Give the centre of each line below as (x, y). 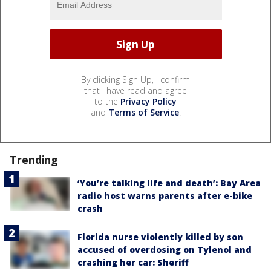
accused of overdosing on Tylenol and (165, 250)
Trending (34, 160)
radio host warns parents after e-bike (165, 196)
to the (107, 102)
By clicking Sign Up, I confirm (135, 80)
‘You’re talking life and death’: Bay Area (169, 183)
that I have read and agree (135, 91)
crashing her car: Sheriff (133, 263)
